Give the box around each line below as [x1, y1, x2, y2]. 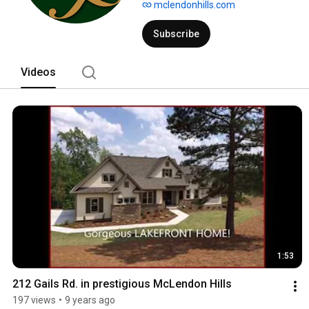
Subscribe [153, 28, 199, 39]
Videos [21, 65, 56, 79]
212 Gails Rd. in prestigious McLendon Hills [12, 277, 232, 291]
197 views [12, 295, 56, 306]
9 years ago [65, 295, 115, 306]
